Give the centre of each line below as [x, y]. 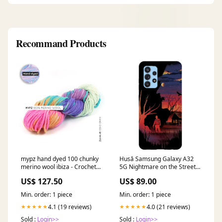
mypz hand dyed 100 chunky [60, 159]
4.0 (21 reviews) [168, 207]
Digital [128, 174]
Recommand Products [61, 43]
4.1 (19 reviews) [70, 207]
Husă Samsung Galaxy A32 [157, 159]
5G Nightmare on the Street [158, 166]
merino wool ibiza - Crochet [58, 166]
